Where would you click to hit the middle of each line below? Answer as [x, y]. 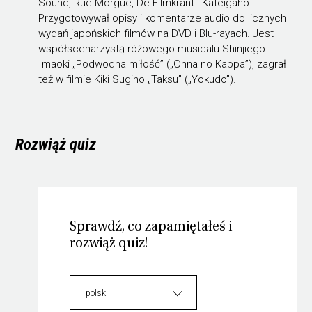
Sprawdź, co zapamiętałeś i [151, 228]
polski [96, 294]
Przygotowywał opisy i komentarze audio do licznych [162, 18]
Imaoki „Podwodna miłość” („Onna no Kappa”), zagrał [162, 64]
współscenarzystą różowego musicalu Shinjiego [151, 48]
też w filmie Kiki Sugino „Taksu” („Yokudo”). [137, 79]
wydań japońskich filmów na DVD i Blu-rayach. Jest [156, 33]
